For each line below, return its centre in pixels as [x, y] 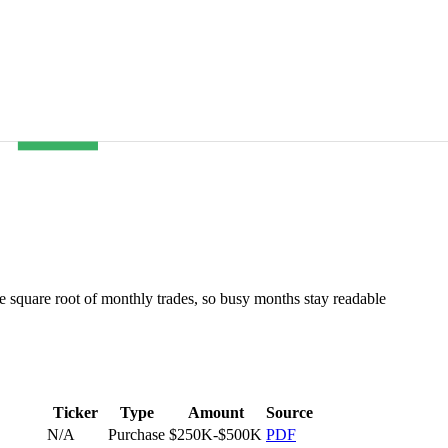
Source [289, 412]
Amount [215, 412]
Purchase [136, 434]
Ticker [75, 412]
